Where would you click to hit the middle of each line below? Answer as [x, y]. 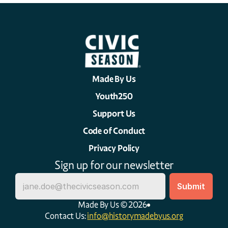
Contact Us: [66, 216]
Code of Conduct [114, 131]
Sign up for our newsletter [114, 165]
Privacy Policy [114, 148]
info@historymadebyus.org [135, 216]
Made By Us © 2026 [112, 205]
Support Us [114, 114]
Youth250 [114, 96]
